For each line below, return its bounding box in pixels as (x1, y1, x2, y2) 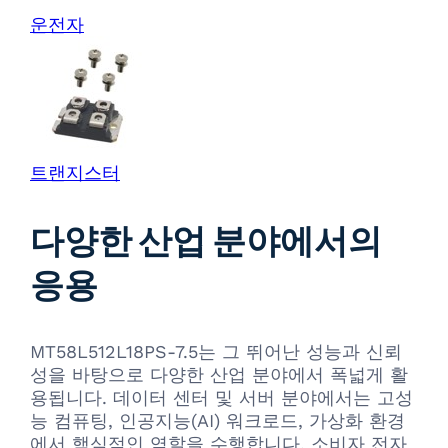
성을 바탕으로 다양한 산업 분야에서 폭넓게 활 (30, 364, 408, 386)
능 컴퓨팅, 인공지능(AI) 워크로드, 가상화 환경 (30, 410, 405, 432)
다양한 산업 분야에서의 (30, 218, 382, 262)
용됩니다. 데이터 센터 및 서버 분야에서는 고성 (30, 387, 413, 409)
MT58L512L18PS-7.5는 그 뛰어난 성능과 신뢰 (30, 341, 402, 363)
